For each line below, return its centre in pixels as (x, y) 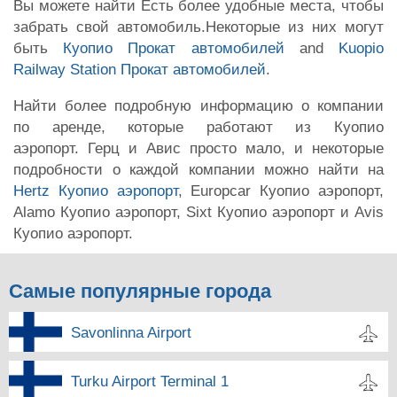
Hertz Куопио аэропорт (96, 191)
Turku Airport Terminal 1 (150, 381)
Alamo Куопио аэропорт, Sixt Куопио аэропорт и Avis (198, 212)
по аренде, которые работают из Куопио (198, 127)
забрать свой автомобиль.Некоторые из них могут (198, 27)
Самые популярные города (140, 291)
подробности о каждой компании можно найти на (198, 169)
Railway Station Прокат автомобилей (140, 69)
